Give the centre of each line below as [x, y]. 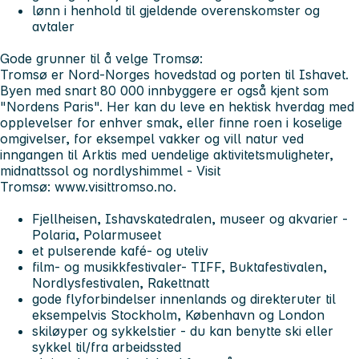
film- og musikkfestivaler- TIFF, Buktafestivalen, [179, 267]
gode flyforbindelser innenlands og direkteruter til [184, 299]
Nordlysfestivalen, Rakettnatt [121, 283]
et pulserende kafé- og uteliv [120, 251]
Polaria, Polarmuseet [97, 235]
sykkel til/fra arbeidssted [107, 347]
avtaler [53, 27]
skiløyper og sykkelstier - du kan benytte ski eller [183, 331]
